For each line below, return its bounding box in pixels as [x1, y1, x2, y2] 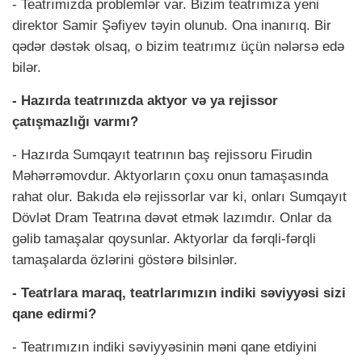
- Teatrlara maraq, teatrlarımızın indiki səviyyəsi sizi [12, 285, 346, 301]
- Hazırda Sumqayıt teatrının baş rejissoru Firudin [12, 147, 312, 163]
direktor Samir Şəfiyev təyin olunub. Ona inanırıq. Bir [12, 18, 331, 34]
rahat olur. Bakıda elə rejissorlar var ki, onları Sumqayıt [12, 189, 347, 205]
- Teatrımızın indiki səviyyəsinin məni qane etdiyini [12, 339, 317, 356]
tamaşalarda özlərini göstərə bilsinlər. [12, 252, 238, 268]
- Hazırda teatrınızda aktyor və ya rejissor [12, 93, 278, 109]
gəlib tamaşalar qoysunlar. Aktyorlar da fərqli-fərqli [12, 231, 316, 247]
